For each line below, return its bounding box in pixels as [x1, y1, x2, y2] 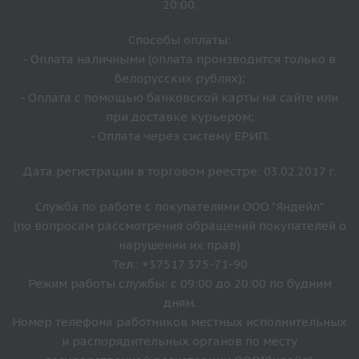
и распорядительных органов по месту [62, 333, 297, 349]
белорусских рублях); [114, 70, 245, 86]
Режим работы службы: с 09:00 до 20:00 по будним [27, 275, 332, 291]
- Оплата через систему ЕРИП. [90, 127, 269, 143]
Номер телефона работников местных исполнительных [12, 313, 347, 329]
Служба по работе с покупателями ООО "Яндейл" [35, 198, 324, 214]
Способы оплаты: [128, 31, 231, 47]
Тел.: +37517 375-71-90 [111, 256, 248, 272]
